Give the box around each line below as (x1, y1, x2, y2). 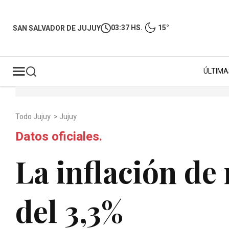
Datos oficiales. (15, 128, 102, 146)
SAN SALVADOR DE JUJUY (13, 22, 101, 34)
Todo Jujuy (15, 111, 52, 122)
